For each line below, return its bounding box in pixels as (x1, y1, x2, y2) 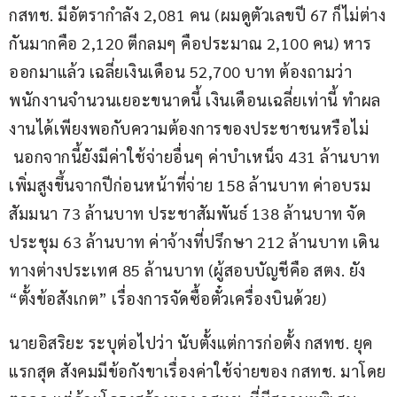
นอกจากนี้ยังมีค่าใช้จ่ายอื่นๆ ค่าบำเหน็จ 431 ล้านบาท (9, 146, 384, 167)
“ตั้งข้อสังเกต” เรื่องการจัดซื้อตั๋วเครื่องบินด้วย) (9, 288, 326, 309)
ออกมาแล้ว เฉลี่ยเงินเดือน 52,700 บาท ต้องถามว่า (9, 61, 352, 82)
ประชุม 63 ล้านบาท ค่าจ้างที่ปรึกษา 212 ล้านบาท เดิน (9, 231, 379, 253)
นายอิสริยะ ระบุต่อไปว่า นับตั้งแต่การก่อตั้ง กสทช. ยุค (9, 332, 373, 354)
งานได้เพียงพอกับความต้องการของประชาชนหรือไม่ (9, 118, 373, 139)
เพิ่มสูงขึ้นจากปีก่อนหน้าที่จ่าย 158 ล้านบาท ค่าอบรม (9, 175, 371, 196)
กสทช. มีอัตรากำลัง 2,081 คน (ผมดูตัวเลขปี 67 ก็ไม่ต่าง (9, 4, 385, 26)
